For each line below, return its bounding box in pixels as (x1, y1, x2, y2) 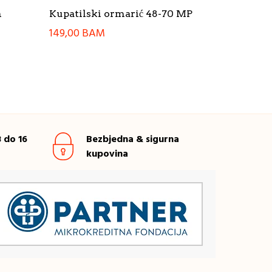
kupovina (86, 146, 128, 163)
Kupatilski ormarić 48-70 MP (49, 7, 192, 19)
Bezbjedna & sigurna (86, 132, 179, 148)
